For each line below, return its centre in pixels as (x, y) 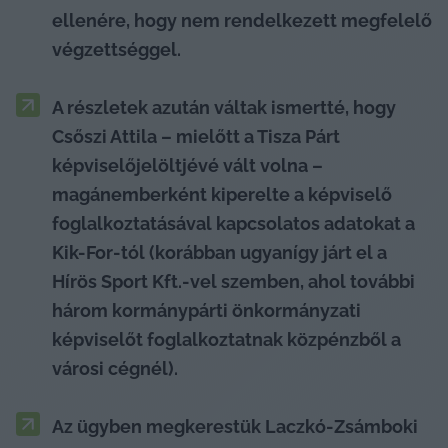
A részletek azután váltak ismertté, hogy (224, 107)
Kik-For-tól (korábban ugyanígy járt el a (219, 252)
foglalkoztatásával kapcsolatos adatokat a (233, 223)
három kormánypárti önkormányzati (206, 310)
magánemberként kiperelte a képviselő (222, 194)
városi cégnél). (115, 368)
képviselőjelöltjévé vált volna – (187, 165)
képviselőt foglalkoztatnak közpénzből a (226, 339)
